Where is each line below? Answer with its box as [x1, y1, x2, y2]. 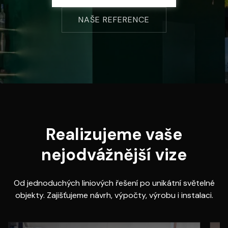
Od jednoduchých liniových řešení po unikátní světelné [13, 178, 215, 188]
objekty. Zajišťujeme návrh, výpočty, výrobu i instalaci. [15, 190, 213, 201]
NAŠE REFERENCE [78, 14, 150, 25]
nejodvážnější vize [41, 144, 187, 165]
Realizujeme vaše [46, 124, 182, 145]
